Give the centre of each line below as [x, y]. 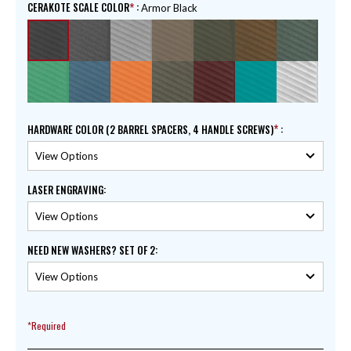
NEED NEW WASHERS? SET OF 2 [91, 250]
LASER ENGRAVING [65, 190]
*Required [47, 326]
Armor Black [169, 8]
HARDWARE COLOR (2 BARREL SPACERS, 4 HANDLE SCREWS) [150, 130]
